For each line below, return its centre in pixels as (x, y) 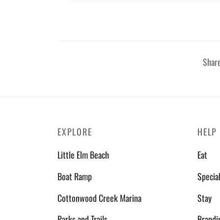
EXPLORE (75, 131)
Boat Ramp (75, 177)
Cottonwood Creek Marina (99, 198)
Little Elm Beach (83, 155)
